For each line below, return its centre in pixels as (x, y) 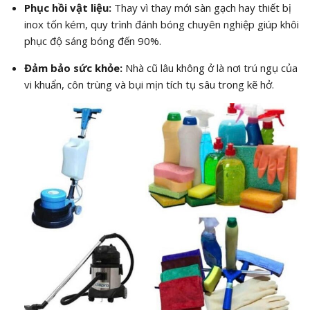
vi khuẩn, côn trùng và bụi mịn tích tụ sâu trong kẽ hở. (149, 85)
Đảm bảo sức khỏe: (73, 68)
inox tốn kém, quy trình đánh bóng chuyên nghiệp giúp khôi (161, 25)
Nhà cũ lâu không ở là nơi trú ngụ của (210, 68)
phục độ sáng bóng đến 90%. (92, 41)
